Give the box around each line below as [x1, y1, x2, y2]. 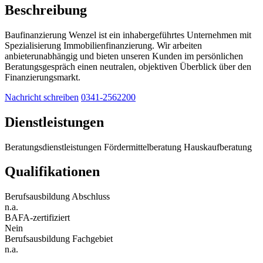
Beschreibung [5, 2, 87, 18]
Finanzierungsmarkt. [5, 72, 80, 82]
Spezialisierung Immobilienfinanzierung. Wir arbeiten [5, 40, 202, 50]
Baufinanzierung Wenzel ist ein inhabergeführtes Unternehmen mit [5, 29, 251, 40]
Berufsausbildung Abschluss [5, 191, 110, 202]
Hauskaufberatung [184, 141, 252, 152]
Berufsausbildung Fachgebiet [5, 234, 113, 244]
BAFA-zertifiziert [5, 213, 70, 223]
